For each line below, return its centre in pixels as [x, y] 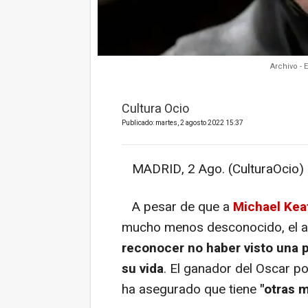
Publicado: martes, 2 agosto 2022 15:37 [183, 123]
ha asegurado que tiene [191, 289]
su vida [143, 268]
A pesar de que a [177, 207]
